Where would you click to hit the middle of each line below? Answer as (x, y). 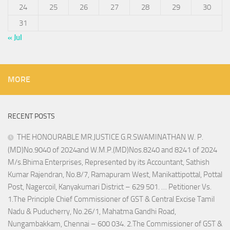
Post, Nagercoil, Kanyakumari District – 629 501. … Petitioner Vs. (110, 187)
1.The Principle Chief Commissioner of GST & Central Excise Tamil (111, 199)
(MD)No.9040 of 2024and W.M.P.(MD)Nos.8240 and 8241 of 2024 (112, 150)
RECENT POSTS (31, 117)
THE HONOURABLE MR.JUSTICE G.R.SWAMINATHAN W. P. (110, 137)
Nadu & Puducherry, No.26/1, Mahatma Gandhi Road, (92, 212)
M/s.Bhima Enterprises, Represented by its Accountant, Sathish (109, 162)
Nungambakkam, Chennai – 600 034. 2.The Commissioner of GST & (115, 224)
